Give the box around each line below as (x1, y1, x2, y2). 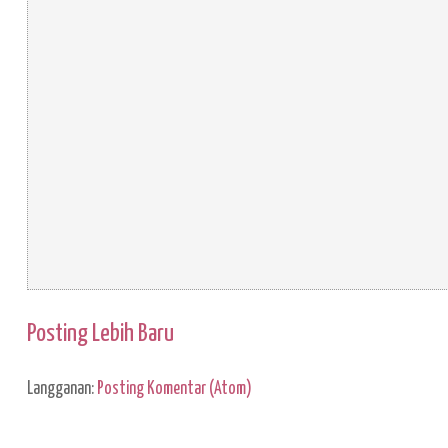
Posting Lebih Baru (27, 321, 174, 346)
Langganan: (27, 380, 97, 399)
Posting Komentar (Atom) (97, 380, 252, 399)
